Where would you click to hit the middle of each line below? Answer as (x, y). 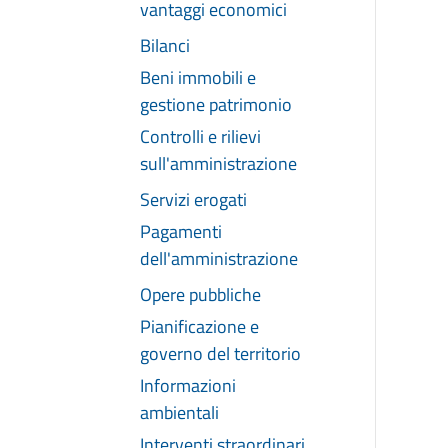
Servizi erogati (193, 199)
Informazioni (188, 385)
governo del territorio (220, 353)
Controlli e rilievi (200, 136)
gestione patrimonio (216, 104)
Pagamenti (181, 231)
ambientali (179, 412)
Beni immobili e (198, 77)
